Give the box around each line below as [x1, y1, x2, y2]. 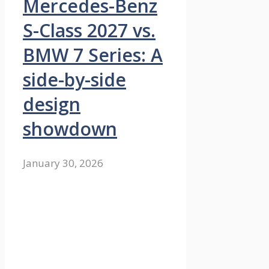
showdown [23, 116, 117, 142]
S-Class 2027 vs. [23, 18, 156, 43]
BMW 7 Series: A [23, 43, 163, 68]
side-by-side [23, 67, 126, 92]
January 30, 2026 [23, 156, 103, 171]
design [23, 92, 80, 117]
